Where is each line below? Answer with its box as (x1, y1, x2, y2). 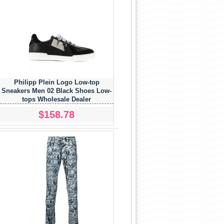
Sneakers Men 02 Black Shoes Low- (1, 86, 112, 94)
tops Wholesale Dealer (22, 95, 91, 103)
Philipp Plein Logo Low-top (13, 78, 99, 86)
